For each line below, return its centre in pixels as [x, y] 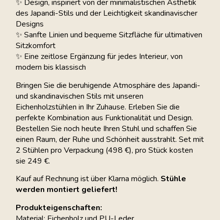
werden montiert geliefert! [67, 190]
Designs [30, 24]
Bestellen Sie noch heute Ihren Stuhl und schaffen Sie [106, 128]
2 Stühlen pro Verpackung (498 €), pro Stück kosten [104, 150]
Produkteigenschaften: [59, 207]
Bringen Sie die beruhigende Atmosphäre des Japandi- [108, 85]
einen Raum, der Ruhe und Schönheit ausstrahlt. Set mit [110, 139]
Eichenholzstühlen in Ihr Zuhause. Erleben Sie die [98, 107]
